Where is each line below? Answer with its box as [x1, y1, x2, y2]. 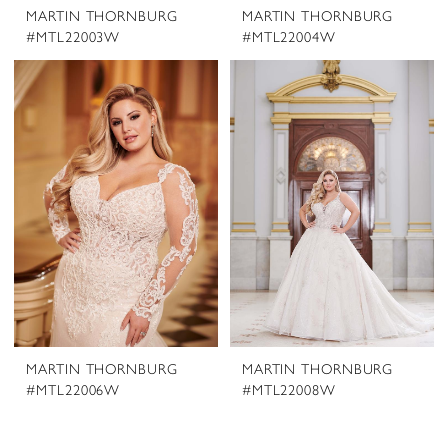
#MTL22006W [26, 380, 121, 399]
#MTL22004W [241, 27, 336, 46]
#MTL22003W [26, 27, 121, 46]
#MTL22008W [241, 380, 336, 399]
